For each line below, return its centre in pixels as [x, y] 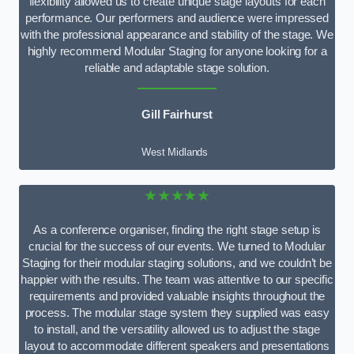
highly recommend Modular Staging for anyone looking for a [177, 51]
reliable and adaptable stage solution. [177, 68]
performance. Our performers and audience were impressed [177, 18]
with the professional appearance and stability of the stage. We [177, 34]
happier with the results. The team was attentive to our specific [177, 279]
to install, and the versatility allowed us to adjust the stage [177, 329]
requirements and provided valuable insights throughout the [177, 296]
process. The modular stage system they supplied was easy [177, 313]
